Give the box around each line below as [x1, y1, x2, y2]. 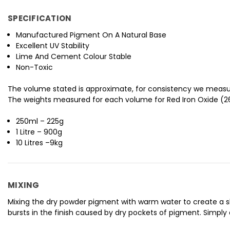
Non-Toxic [16, 62, 53, 73]
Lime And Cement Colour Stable [16, 51, 132, 62]
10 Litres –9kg [16, 138, 63, 148]
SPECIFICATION [8, 13, 72, 24]
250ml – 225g [16, 116, 64, 127]
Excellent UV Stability [16, 41, 90, 51]
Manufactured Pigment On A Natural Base [16, 30, 167, 41]
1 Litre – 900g [16, 127, 63, 138]
